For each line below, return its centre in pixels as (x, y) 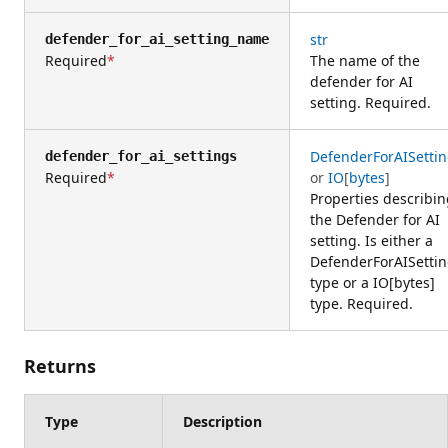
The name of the (365, 60)
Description (222, 421)
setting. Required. (370, 102)
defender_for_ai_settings (141, 155)
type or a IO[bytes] (372, 282)
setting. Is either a (371, 240)
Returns (60, 365)
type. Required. (361, 303)
